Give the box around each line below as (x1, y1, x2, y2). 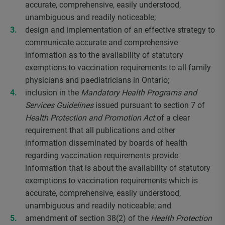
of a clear (155, 113, 190, 123)
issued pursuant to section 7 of (93, 100, 205, 110)
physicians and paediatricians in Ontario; (25, 75, 169, 85)
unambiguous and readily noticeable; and (25, 201, 171, 210)
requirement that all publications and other (25, 126, 175, 135)
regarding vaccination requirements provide (25, 151, 178, 160)
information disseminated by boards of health (25, 138, 187, 148)
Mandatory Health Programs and (81, 88, 197, 97)
